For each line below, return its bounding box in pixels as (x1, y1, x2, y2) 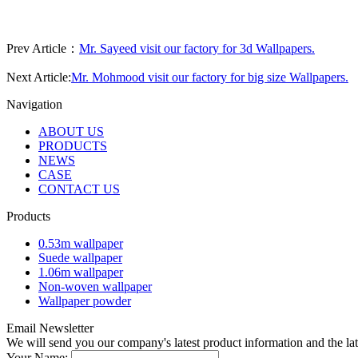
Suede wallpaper (38, 251, 122, 265)
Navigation (6, 97, 62, 112)
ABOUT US (38, 125, 104, 139)
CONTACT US (38, 182, 120, 197)
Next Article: (6, 70, 71, 85)
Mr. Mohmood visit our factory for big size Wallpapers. (71, 70, 348, 85)
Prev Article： (6, 42, 79, 56)
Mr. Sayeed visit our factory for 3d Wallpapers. (79, 42, 315, 56)
